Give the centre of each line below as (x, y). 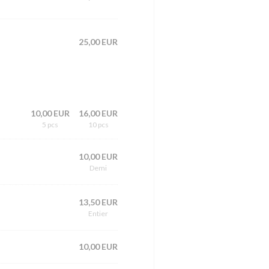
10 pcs (98, 125)
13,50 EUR (98, 202)
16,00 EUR (98, 113)
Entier (98, 214)
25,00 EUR (98, 41)
